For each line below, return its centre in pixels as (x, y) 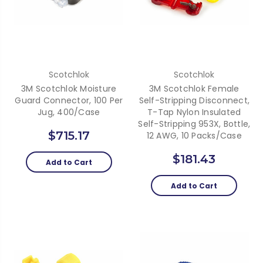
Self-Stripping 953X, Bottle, (194, 124)
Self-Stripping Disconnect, (194, 101)
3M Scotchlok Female (194, 89)
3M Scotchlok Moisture (69, 89)
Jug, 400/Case (69, 112)
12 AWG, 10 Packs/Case (194, 136)
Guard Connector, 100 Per (69, 101)
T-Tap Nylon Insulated (194, 112)
